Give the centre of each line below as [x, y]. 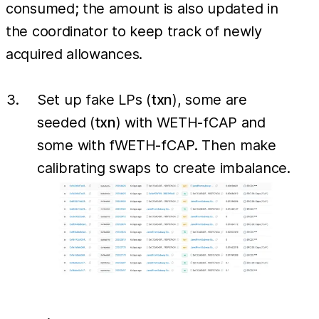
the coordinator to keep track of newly [134, 32]
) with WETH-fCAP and [190, 123]
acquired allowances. [74, 54]
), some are [210, 100]
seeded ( [66, 123]
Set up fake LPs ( [94, 100]
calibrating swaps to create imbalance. [164, 168]
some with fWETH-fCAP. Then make [157, 146]
